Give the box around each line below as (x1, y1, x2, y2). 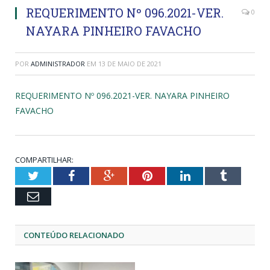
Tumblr (225, 169, 262, 181)
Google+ (114, 169, 157, 181)
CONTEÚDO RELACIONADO (24, 229, 124, 240)
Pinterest (151, 169, 195, 181)
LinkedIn (189, 169, 234, 181)
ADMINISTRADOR (31, 58, 85, 68)
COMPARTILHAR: (15, 154, 74, 165)
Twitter (38, 169, 74, 181)
